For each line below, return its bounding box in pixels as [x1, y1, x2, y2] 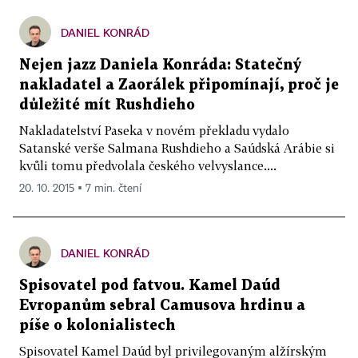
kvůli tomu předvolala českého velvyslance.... [19, 158, 276, 173]
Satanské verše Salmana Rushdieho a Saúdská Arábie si [19, 141, 335, 156]
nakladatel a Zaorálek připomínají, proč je [19, 78, 339, 93]
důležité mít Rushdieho [19, 98, 195, 113]
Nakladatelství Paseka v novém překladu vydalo [19, 123, 289, 138]
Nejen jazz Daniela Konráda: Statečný [19, 58, 301, 73]
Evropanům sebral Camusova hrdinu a [19, 299, 305, 313]
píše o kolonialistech [19, 319, 176, 333]
